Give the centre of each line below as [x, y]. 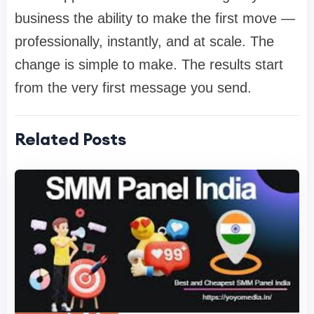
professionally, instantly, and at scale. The [144, 42]
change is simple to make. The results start [149, 65]
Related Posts [70, 139]
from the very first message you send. [135, 88]
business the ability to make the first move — [155, 19]
